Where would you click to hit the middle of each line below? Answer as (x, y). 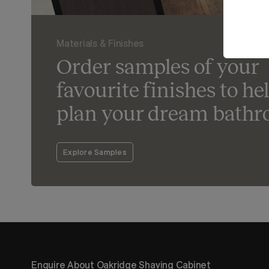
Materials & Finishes (100, 43)
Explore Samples (95, 152)
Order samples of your (158, 66)
